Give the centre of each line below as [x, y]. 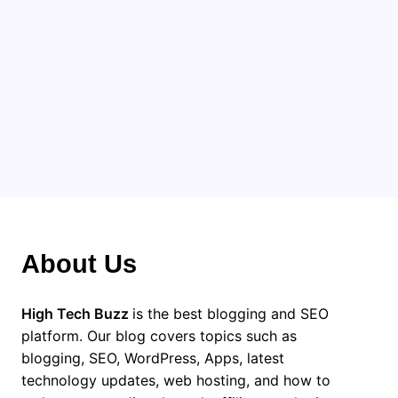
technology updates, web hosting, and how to [176, 380]
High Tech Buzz [77, 314]
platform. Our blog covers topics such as [159, 336]
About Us [79, 264]
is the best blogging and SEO [231, 314]
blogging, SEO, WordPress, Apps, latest [153, 358]
